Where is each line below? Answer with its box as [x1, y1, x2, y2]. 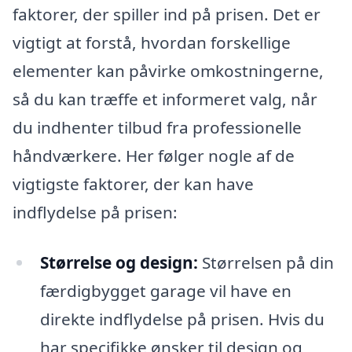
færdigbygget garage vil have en [39, 280, 291, 302]
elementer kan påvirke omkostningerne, [13, 60, 324, 82]
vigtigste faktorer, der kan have [13, 173, 254, 196]
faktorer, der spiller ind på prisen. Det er [13, 3, 321, 26]
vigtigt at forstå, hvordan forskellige [13, 31, 291, 54]
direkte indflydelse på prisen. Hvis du [39, 308, 324, 331]
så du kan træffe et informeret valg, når [13, 88, 317, 111]
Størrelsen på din [197, 251, 334, 274]
